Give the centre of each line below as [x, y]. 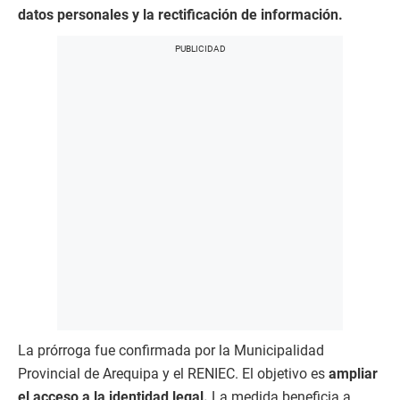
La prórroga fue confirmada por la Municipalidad [171, 350]
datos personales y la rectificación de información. [180, 14]
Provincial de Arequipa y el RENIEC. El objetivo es [173, 373]
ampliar [353, 373]
